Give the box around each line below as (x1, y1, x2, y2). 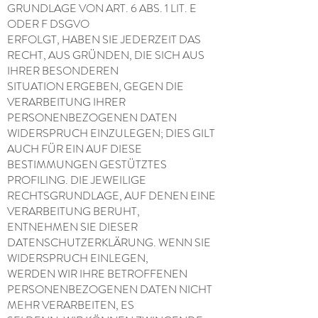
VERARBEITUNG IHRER (7, 94, 126, 110)
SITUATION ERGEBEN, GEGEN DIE (7, 78, 184, 94)
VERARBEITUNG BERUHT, (7, 203, 140, 219)
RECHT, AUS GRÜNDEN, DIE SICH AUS (7, 47, 204, 63)
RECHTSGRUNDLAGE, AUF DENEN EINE (7, 187, 216, 204)
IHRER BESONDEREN (7, 62, 119, 79)
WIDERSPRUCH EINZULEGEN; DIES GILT (7, 125, 215, 141)
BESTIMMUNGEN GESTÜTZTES (7, 156, 167, 172)
